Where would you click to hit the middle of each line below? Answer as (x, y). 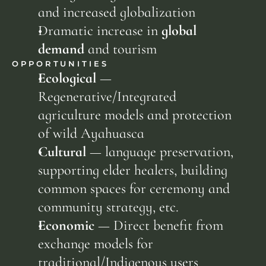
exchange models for (96, 244)
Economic (66, 225)
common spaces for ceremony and (134, 189)
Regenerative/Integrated (107, 96)
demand (61, 49)
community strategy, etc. (109, 207)
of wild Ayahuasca (91, 133)
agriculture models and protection (135, 115)
